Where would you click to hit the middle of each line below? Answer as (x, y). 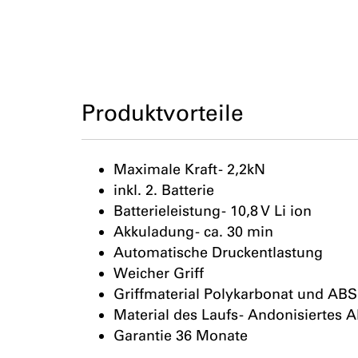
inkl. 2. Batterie (164, 190)
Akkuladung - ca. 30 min (193, 232)
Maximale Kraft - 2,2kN (189, 169)
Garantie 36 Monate (181, 336)
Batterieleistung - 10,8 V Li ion (213, 211)
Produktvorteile (163, 113)
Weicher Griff (159, 273)
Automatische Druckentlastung (218, 253)
